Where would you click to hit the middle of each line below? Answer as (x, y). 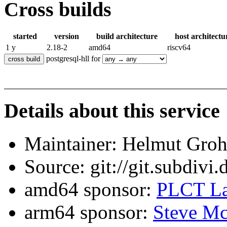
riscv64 (179, 48)
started (25, 36)
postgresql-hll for (73, 59)
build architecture (127, 36)
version (67, 36)
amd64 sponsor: (90, 189)
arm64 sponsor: (89, 212)
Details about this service (112, 111)
